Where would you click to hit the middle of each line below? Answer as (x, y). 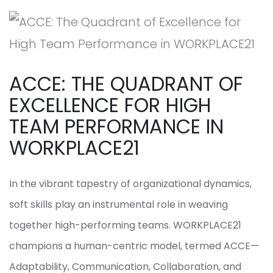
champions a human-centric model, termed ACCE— (134, 246)
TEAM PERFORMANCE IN (116, 127)
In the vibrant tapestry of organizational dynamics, (130, 184)
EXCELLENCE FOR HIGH (110, 105)
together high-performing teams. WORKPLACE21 (125, 225)
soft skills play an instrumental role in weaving (119, 205)
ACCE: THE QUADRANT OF (126, 84)
